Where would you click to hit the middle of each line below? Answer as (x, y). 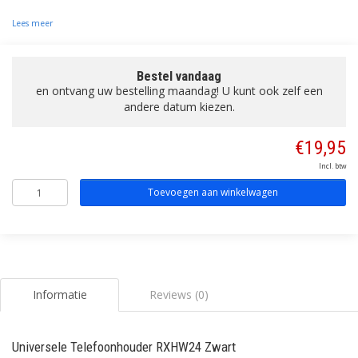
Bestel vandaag (179, 76)
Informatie (60, 294)
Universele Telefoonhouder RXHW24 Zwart (124, 347)
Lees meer (32, 23)
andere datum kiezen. (179, 107)
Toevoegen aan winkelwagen (213, 192)
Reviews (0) (179, 294)
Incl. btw (332, 166)
